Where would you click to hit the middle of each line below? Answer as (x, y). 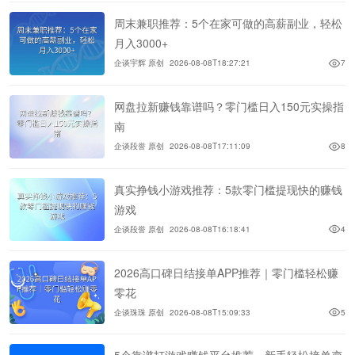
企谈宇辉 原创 (139, 63)
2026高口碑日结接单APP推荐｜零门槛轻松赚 (226, 272)
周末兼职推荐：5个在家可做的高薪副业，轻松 (228, 23)
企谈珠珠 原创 (139, 312)
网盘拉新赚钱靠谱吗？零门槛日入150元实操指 (229, 107)
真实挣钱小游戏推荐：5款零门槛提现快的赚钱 (228, 189)
